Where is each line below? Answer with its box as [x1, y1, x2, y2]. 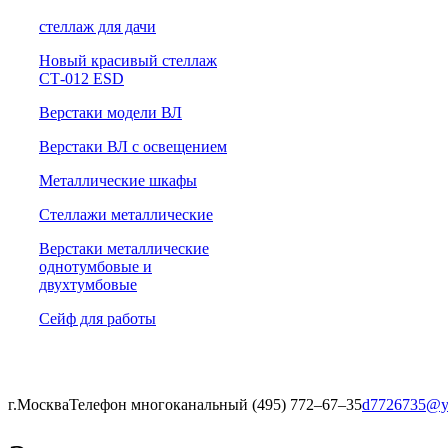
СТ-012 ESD [39, 70, 124, 87]
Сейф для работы [39, 310, 156, 327]
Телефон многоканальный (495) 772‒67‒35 [69, 396, 362, 413]
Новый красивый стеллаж [39, 52, 217, 69]
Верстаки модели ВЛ [39, 104, 182, 121]
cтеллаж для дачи [39, 18, 156, 35]
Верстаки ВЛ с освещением [39, 138, 227, 155]
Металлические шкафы [39, 172, 197, 189]
